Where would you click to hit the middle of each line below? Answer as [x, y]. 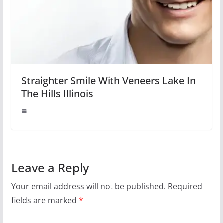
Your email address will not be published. [88, 186]
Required [185, 186]
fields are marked [45, 200]
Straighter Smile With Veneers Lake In [108, 80]
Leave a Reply [50, 167]
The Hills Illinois [57, 93]
